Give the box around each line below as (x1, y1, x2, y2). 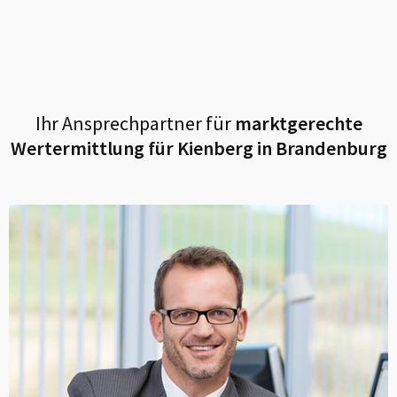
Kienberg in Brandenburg (176, 136, 387, 160)
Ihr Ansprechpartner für (35, 111, 231, 136)
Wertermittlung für (10, 136, 177, 160)
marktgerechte (230, 111, 362, 136)
